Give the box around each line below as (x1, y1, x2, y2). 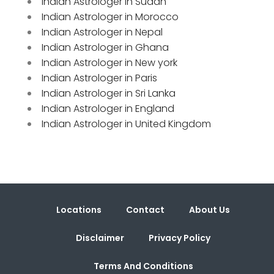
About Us (189, 203, 230, 216)
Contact (126, 203, 165, 216)
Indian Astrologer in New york (42, 55, 177, 70)
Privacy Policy (149, 231, 210, 244)
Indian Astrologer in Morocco (42, 9, 179, 24)
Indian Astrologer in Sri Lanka (42, 86, 176, 100)
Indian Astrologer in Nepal (42, 24, 163, 39)
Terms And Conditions (93, 259, 193, 272)
